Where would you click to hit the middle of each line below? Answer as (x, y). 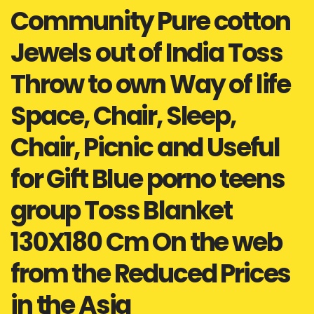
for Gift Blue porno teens (148, 179)
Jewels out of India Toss (147, 53)
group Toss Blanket (122, 211)
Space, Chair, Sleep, (123, 116)
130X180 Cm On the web (146, 242)
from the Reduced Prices (151, 274)
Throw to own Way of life (151, 84)
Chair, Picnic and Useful (145, 148)
